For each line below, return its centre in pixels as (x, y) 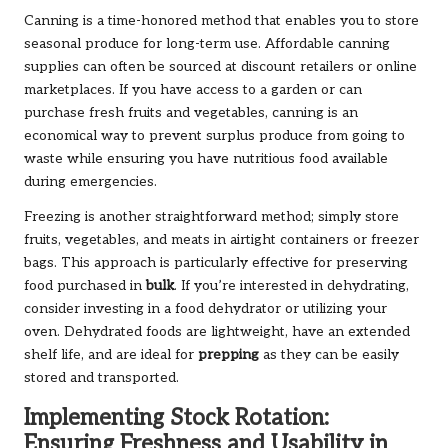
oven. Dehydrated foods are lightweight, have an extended (217, 332)
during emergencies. (90, 182)
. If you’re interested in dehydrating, (291, 286)
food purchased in (85, 286)
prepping (228, 355)
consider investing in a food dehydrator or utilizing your (205, 309)
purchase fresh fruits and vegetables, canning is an (191, 113)
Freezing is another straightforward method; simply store (211, 217)
